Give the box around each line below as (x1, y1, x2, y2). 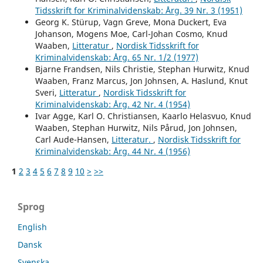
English (18, 221, 47, 232)
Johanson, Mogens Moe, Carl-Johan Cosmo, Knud (35, 28, 228, 39)
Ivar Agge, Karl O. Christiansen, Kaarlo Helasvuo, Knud (35, 110, 251, 122)
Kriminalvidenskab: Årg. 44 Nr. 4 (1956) (35, 145, 190, 157)
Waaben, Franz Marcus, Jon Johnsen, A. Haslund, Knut (35, 75, 248, 86)
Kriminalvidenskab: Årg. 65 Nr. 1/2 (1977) (35, 51, 198, 63)
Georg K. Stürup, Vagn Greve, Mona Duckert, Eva (35, 16, 227, 28)
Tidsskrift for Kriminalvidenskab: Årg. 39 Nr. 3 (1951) (35, 4, 242, 16)
